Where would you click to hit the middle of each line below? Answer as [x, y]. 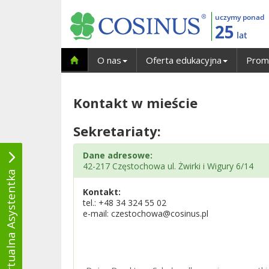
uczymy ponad [240, 17]
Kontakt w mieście [135, 103]
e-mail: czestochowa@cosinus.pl [146, 213]
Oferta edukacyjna [184, 60]
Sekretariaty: [117, 131]
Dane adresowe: [118, 155]
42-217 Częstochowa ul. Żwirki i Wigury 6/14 [168, 166]
